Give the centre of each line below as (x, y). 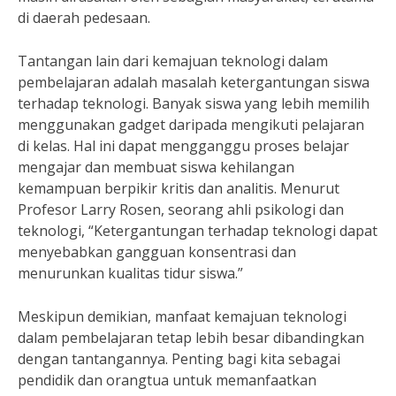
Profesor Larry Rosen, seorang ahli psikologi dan (181, 209)
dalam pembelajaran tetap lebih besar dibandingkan (191, 338)
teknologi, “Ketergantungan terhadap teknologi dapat (198, 231)
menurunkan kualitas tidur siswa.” (130, 273)
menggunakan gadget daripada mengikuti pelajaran (191, 125)
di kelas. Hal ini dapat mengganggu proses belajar (183, 146)
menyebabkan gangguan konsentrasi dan (157, 252)
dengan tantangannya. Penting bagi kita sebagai (179, 359)
